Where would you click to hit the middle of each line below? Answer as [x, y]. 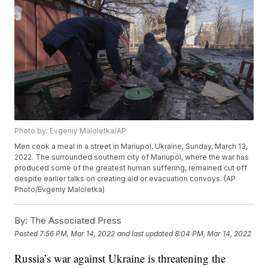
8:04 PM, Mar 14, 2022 [213, 233]
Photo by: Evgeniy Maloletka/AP [71, 131]
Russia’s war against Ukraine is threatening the [120, 258]
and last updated [145, 233]
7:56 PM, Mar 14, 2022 [77, 233]
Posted [27, 233]
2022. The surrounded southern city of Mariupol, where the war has [132, 157]
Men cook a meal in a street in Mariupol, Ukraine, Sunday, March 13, [131, 147]
